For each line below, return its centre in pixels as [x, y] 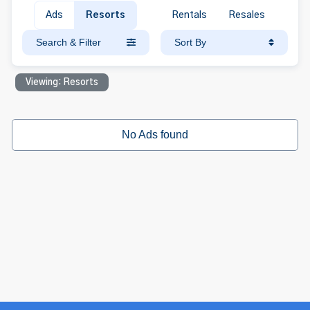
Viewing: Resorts [62, 83]
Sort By [190, 42]
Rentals [189, 15]
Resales [246, 15]
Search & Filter [69, 42]
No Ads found [155, 135]
